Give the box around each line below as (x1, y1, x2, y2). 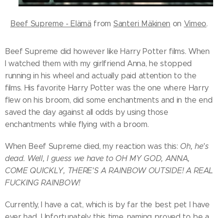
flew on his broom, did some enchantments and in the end (5, 95, 213, 105)
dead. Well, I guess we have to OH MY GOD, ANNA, (5, 153, 190, 163)
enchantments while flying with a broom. (5, 119, 149, 129)
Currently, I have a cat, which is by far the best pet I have (5, 200, 210, 209)
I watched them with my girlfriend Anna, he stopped (5, 58, 192, 68)
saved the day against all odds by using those (5, 107, 168, 117)
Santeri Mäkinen (113, 18, 171, 28)
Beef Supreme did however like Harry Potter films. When (5, 46, 210, 56)
